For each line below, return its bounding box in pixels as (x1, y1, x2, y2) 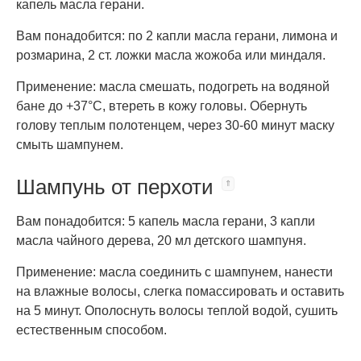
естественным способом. (16, 323, 167, 337)
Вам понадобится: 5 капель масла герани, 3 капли (16, 214, 315, 228)
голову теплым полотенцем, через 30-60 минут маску (16, 118, 334, 132)
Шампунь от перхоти (16, 175, 214, 199)
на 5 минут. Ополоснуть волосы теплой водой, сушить (16, 304, 338, 317)
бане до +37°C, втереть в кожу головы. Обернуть (16, 99, 307, 113)
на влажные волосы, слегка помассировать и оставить (16, 284, 344, 298)
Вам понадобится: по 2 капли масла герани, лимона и (16, 29, 338, 43)
